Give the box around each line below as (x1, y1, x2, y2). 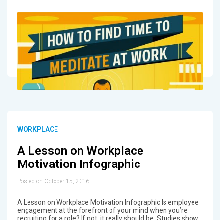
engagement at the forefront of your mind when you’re (17, 206, 188, 215)
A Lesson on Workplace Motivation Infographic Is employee (17, 198, 199, 207)
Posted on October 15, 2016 (17, 178, 89, 185)
